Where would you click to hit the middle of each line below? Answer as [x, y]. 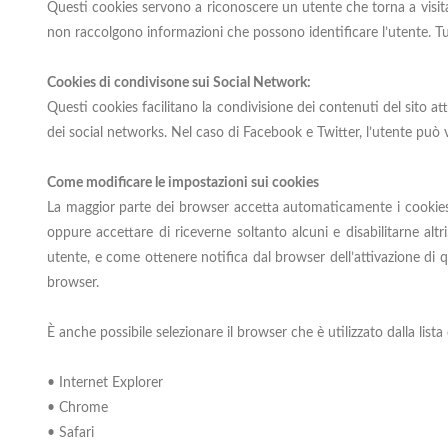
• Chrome [77, 408]
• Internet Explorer [105, 383]
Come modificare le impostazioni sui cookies [183, 183]
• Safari [70, 433]
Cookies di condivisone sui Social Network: [179, 83]
